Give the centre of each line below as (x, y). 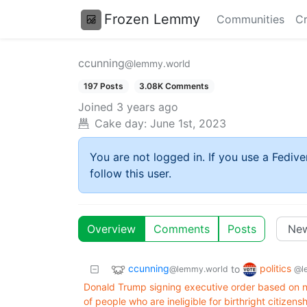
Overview (111, 229)
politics (277, 269)
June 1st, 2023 (188, 124)
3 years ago (147, 107)
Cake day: (121, 124)
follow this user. (131, 174)
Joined (96, 107)
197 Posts (103, 86)
